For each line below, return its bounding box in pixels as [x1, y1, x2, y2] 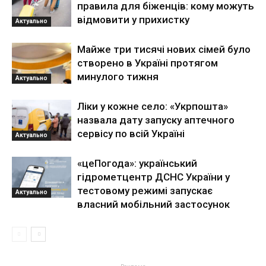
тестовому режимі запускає [77, 185, 213, 197]
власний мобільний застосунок [77, 198, 230, 211]
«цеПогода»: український [77, 157, 197, 170]
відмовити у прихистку [77, 14, 189, 26]
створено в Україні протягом [77, 57, 218, 69]
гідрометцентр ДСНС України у [77, 171, 230, 183]
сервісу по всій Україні [77, 128, 185, 140]
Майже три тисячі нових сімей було [77, 43, 251, 56]
